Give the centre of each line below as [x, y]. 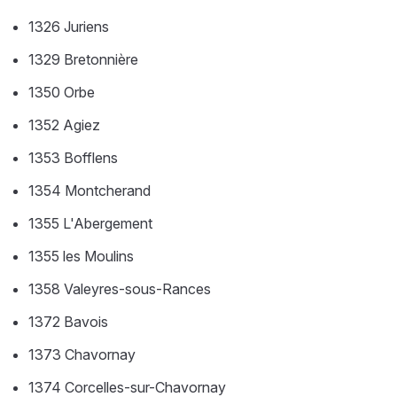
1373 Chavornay [82, 354]
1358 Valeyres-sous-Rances [120, 288]
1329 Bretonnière [83, 59]
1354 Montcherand [90, 190]
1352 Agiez [64, 125]
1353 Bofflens [73, 157]
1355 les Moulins [81, 256]
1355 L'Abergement [90, 223]
